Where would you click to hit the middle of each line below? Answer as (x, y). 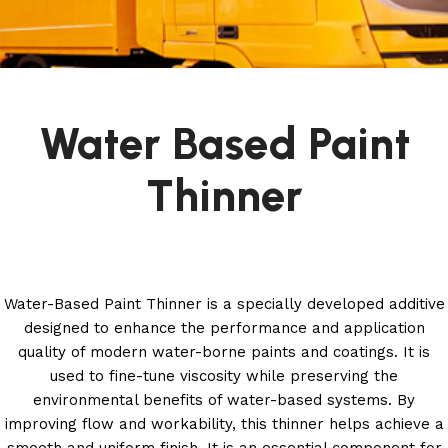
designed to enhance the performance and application (224, 328)
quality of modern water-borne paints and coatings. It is (224, 352)
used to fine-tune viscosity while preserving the (224, 376)
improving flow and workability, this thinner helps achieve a (224, 424)
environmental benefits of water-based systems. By (224, 400)
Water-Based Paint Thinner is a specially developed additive (224, 304)
